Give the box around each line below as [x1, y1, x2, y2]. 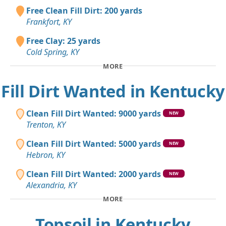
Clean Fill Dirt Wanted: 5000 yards [26, 138, 161, 150]
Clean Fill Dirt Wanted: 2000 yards [26, 168, 161, 180]
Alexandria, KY [26, 180, 77, 191]
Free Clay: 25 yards [26, 35, 100, 47]
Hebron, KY [26, 149, 65, 161]
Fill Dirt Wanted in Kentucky [1, 80, 225, 103]
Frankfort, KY [26, 16, 72, 28]
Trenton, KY [26, 119, 66, 131]
